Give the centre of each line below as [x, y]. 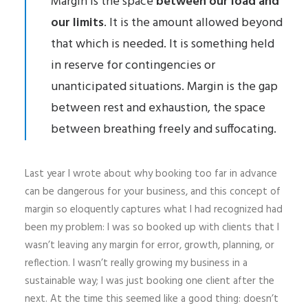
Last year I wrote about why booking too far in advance [151, 174]
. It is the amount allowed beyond [193, 23]
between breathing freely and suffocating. [164, 129]
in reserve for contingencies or [133, 65]
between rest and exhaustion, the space [158, 108]
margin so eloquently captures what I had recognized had [154, 209]
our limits [77, 23]
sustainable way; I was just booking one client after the [150, 281]
